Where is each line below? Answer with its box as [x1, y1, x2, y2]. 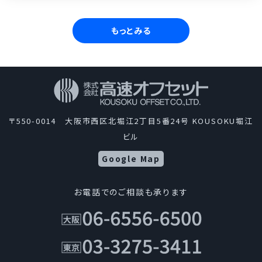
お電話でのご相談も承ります [74, 185, 188, 198]
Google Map [101, 152, 160, 164]
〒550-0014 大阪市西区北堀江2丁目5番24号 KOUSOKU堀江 [9, 115, 253, 126]
